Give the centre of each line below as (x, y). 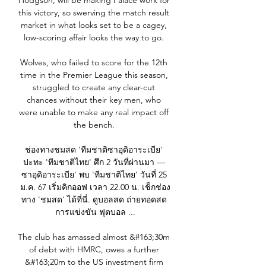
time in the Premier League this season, (94, 75)
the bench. (95, 125)
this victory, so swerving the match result (94, 13)
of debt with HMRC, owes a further (94, 250)
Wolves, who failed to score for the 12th (94, 63)
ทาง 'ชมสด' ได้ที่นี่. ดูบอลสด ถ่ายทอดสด (94, 200)
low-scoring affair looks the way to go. (95, 38)
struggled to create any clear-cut (94, 88)
